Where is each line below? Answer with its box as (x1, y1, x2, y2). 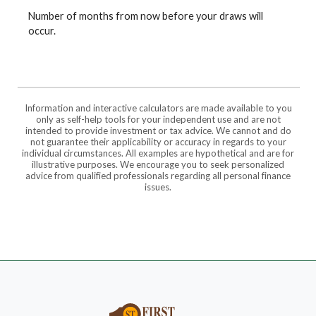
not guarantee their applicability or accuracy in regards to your (30, 135, 286, 147)
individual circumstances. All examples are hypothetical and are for (22, 147, 294, 159)
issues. (145, 181, 171, 193)
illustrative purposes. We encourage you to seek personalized (32, 158, 284, 170)
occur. (28, 25, 56, 37)
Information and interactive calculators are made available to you (24, 102, 292, 114)
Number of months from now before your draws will (28, 10, 263, 23)
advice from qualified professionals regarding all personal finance (25, 169, 291, 181)
